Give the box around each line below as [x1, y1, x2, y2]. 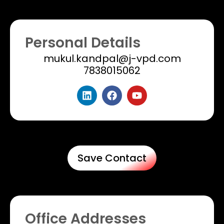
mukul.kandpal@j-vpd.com [43, 51, 181, 66]
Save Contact [77, 151, 146, 165]
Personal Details [25, 33, 140, 53]
